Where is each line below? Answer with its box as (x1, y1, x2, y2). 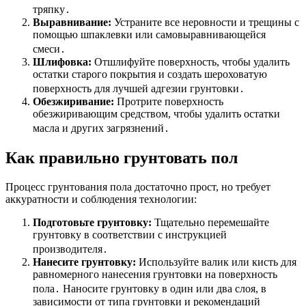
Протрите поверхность (114, 95, 223, 107)
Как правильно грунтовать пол (5, 148, 238, 167)
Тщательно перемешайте (152, 216, 269, 228)
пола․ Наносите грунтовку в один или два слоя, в (33, 282, 266, 294)
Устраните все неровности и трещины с (111, 16, 299, 28)
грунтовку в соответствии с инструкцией (33, 228, 227, 240)
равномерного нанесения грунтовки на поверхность (33, 268, 277, 280)
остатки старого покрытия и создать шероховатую (33, 68, 267, 80)
